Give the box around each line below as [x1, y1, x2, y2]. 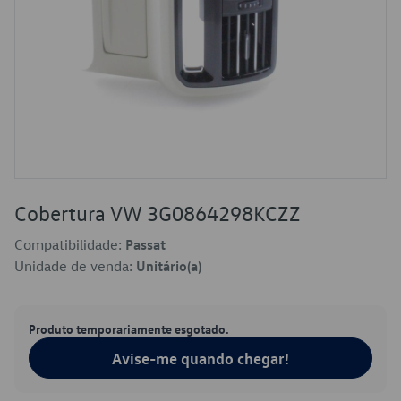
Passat [125, 235, 166, 253]
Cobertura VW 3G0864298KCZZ [14, 200, 301, 226]
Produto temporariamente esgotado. [29, 320, 229, 337]
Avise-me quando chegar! [112, 348, 289, 368]
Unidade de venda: [14, 257, 136, 275]
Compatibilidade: [14, 235, 125, 253]
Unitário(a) [136, 257, 201, 275]
